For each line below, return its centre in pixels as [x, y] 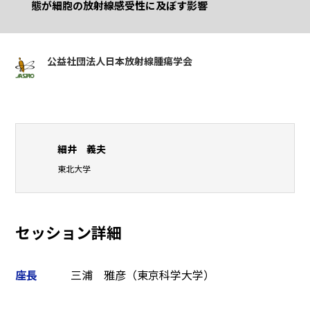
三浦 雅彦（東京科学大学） [143, 276]
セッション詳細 [69, 234]
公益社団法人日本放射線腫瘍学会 [120, 62]
